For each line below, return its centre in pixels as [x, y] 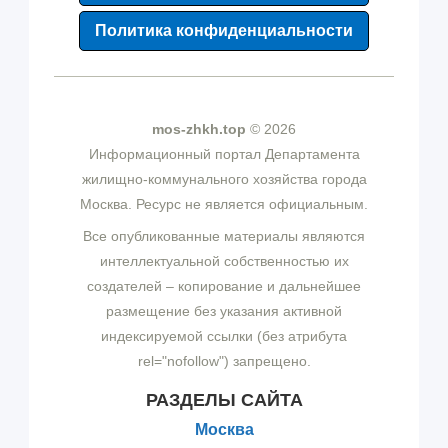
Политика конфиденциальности [224, 31]
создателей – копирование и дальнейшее [224, 286]
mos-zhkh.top [199, 129]
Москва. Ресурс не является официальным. [224, 204]
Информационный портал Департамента [224, 154]
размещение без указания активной [224, 311]
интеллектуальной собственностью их [224, 261]
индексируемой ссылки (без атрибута [224, 336]
